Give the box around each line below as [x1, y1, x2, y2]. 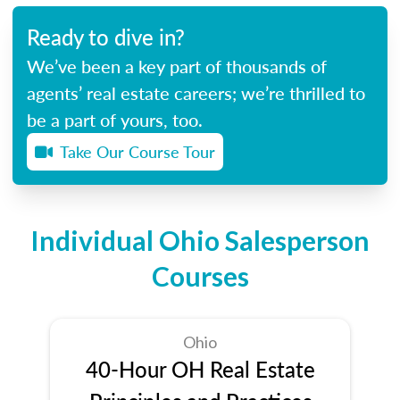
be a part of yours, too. [27, 106, 203, 132]
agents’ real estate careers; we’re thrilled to [27, 79, 365, 105]
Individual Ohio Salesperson [30, 223, 370, 256]
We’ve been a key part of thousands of [27, 53, 327, 79]
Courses [151, 259, 249, 292]
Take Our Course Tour [60, 139, 215, 162]
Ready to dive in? [27, 21, 185, 52]
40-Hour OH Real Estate [85, 353, 315, 384]
